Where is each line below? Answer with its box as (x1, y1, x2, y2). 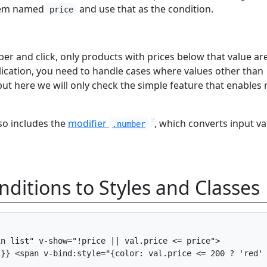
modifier (67, 116, 109, 130)
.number (112, 119, 146, 129)
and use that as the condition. (76, 2, 213, 15)
